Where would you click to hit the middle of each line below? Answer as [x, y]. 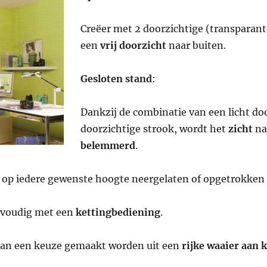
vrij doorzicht [133, 45]
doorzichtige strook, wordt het [154, 128]
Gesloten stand [116, 78]
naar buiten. [196, 45]
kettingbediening [118, 212]
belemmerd [108, 145]
